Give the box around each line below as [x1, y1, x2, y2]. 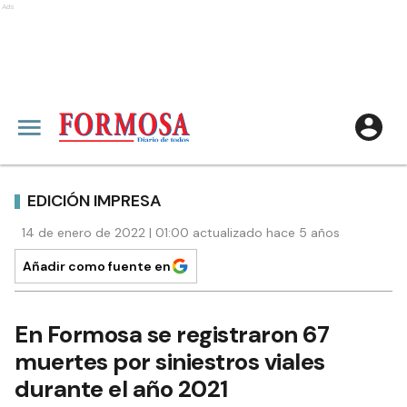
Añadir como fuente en [23, 258, 171, 274]
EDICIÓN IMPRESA [27, 189, 162, 212]
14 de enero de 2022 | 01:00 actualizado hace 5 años [22, 224, 340, 241]
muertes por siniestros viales [15, 346, 325, 377]
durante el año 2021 [15, 373, 228, 404]
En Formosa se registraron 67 [15, 319, 329, 350]
